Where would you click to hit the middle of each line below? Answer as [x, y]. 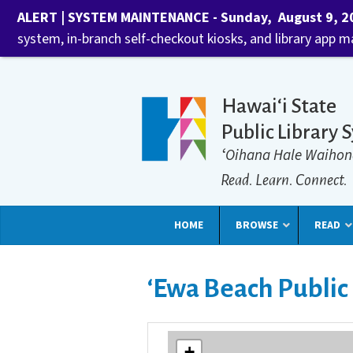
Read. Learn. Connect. [284, 180]
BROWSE [257, 226]
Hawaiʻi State [279, 106]
